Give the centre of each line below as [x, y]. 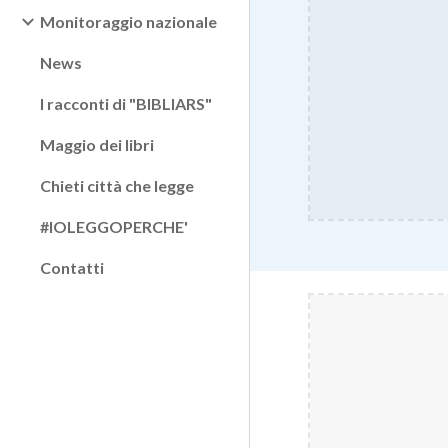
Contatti [72, 267]
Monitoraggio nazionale [128, 21]
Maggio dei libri [97, 144]
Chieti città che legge [117, 185]
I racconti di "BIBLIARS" [126, 103]
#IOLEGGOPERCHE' [114, 226]
